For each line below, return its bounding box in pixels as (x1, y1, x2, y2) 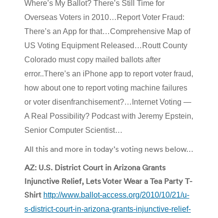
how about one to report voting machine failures (24, 83, 187, 92)
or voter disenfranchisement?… (24, 97, 132, 106)
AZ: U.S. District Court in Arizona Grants (24, 162, 165, 172)
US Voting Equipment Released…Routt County (24, 41, 187, 50)
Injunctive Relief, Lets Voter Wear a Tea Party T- (24, 176, 192, 186)
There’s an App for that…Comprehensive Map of (24, 27, 190, 36)
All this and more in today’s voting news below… (24, 144, 193, 154)
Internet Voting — (132, 97, 191, 106)
